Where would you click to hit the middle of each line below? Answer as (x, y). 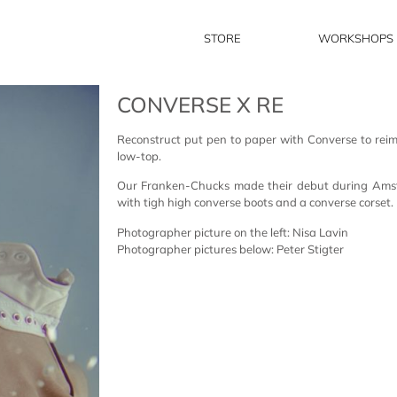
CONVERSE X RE (200, 105)
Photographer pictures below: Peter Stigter (230, 249)
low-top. (139, 156)
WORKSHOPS (355, 38)
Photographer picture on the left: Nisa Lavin (233, 232)
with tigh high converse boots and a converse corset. (255, 202)
